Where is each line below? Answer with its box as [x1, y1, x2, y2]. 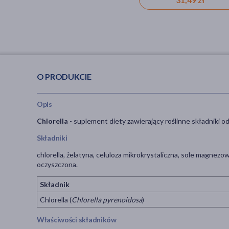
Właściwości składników [37, 215, 117, 224]
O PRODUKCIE [37, 71, 91, 81]
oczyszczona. [37, 160, 78, 169]
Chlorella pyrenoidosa [72, 195, 142, 204]
